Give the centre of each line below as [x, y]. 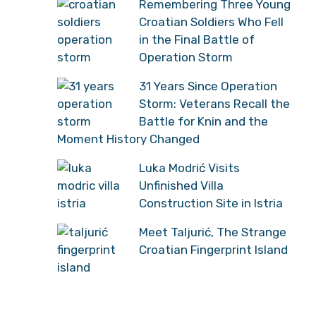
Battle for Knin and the [203, 121]
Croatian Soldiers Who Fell [211, 22]
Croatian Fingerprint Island [213, 249]
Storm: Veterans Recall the [214, 103]
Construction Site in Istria [211, 203]
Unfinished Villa [181, 185]
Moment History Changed [128, 139]
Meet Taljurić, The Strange [213, 232]
